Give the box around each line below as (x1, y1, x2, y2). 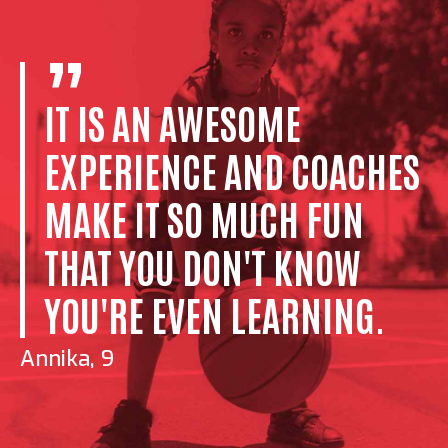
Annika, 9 (20, 344, 114, 373)
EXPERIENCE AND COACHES (44, 143, 420, 196)
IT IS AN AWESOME (44, 95, 301, 148)
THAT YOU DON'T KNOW (44, 239, 361, 292)
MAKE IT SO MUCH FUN (44, 191, 364, 244)
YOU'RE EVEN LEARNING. (44, 287, 385, 340)
